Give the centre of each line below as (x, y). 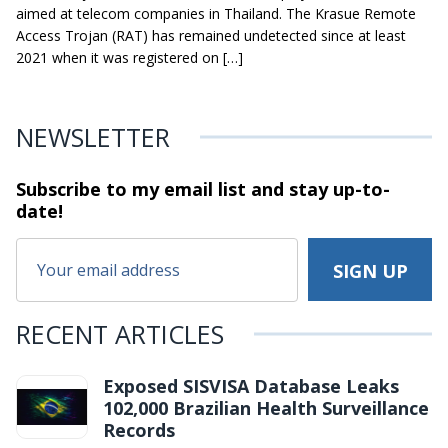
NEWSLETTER (93, 137)
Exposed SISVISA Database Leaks (251, 386)
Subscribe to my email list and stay (172, 189)
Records (139, 430)
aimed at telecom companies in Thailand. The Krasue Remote (216, 14)
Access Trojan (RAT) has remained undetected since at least (211, 36)
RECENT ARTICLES (120, 334)
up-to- (359, 189)
